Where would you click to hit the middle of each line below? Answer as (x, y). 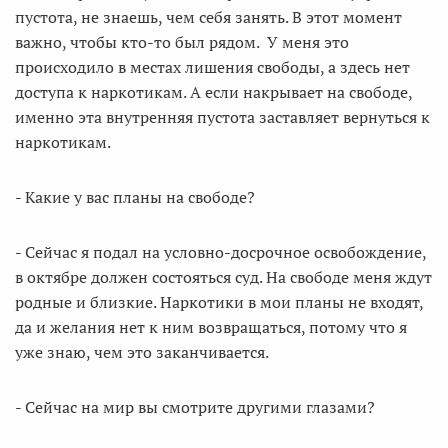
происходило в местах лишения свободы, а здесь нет (212, 67)
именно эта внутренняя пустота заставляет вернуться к (222, 117)
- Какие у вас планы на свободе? (135, 197)
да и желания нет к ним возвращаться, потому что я (211, 327)
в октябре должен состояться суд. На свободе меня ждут (223, 277)
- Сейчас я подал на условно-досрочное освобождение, (220, 252)
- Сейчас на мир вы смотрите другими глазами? (195, 407)
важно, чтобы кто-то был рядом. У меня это (182, 42)
